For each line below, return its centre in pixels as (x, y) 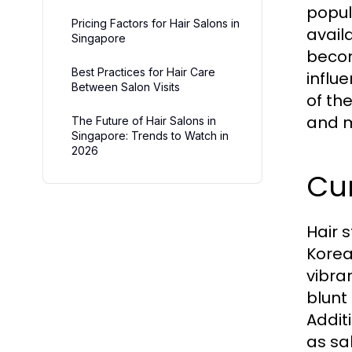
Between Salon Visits (126, 87)
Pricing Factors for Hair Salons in (156, 23)
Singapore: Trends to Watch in (150, 136)
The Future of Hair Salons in (144, 121)
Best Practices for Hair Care (143, 72)
